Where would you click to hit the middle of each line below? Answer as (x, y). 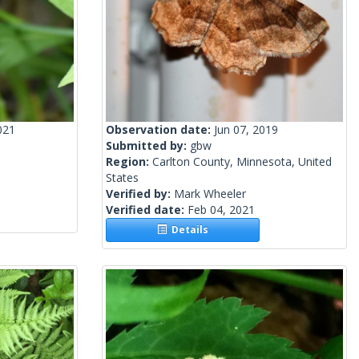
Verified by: (140, 194)
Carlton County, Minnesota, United (242, 162)
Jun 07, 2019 (246, 130)
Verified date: (147, 210)
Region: (129, 162)
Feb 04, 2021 (221, 210)
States (122, 178)
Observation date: (160, 130)
